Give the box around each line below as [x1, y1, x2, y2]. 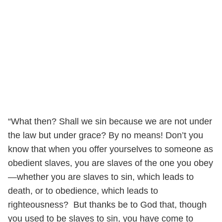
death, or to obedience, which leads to [8, 185, 158, 196]
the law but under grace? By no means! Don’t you [8, 130, 203, 140]
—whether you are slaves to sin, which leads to [8, 171, 194, 182]
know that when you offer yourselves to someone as [8, 144, 213, 154]
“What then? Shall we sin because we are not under [8, 116, 212, 126]
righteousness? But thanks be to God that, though [8, 199, 207, 210]
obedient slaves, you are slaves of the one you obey [8, 158, 213, 168]
